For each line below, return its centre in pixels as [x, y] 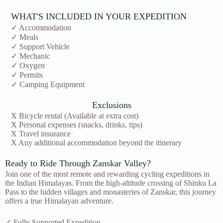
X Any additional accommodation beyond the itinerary [97, 142]
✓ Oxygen [28, 65]
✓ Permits [27, 75]
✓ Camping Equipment [48, 84]
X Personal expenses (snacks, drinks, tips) [77, 124]
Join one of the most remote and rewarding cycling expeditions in [107, 174]
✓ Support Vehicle [41, 46]
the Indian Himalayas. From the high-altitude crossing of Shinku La [111, 183]
